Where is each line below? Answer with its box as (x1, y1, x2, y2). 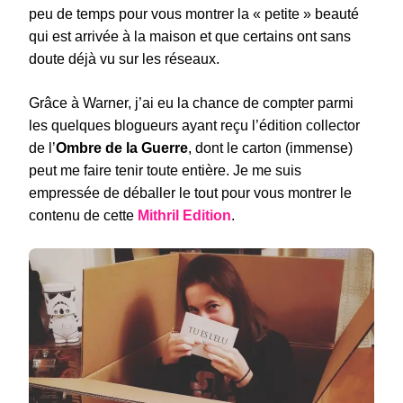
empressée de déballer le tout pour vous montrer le (29, 184, 352, 201)
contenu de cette (29, 207, 138, 223)
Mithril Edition (138, 207, 231, 223)
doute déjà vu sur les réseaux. (29, 50, 219, 67)
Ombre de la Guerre (56, 139, 188, 156)
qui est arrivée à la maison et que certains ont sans (29, 28, 351, 44)
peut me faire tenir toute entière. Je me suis (29, 162, 301, 178)
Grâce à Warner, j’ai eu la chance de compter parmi (29, 94, 354, 111)
